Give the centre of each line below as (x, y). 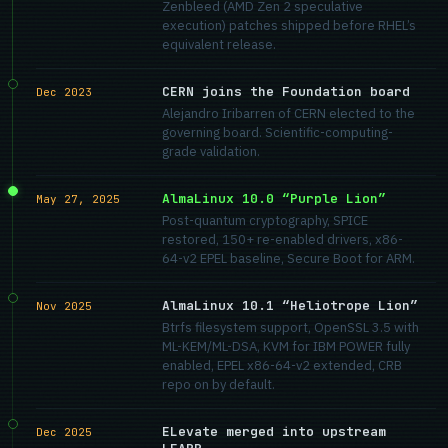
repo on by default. (218, 384)
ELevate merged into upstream (274, 431)
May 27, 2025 (78, 199)
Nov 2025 (64, 306)
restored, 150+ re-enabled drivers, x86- (282, 239)
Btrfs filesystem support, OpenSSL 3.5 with (290, 327)
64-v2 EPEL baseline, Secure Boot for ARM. (288, 258)
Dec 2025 (64, 432)
